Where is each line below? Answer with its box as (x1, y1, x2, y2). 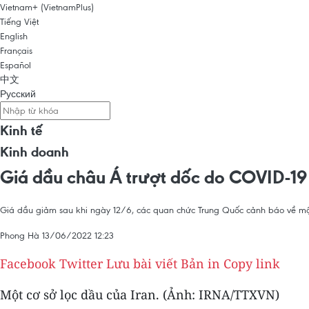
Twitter (59, 255, 103, 272)
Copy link (223, 255, 280, 272)
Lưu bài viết (106, 255, 177, 272)
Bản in (181, 255, 220, 272)
